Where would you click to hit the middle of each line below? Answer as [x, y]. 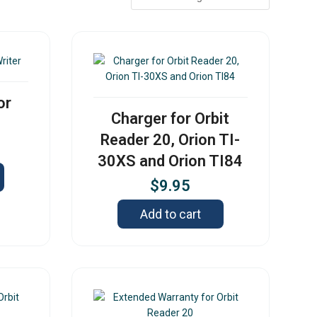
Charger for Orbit [171, 119]
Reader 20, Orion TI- [171, 140]
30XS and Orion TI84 [171, 161]
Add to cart [170, 214]
